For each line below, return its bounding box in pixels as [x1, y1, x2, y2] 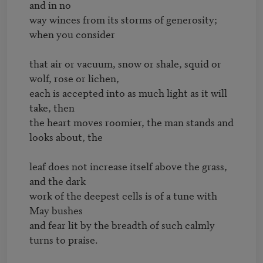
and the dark [29, 173, 86, 188]
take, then [29, 99, 75, 114]
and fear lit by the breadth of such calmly [29, 217, 215, 232]
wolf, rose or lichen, [29, 70, 119, 85]
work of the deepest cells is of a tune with [29, 187, 217, 203]
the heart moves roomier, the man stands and [29, 114, 234, 129]
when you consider [29, 26, 115, 41]
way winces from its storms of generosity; [29, 11, 217, 26]
